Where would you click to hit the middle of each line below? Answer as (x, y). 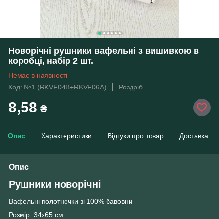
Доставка (194, 136)
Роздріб (131, 87)
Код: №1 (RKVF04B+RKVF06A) (57, 87)
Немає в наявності (38, 75)
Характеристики (66, 136)
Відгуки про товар (136, 136)
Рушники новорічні (55, 184)
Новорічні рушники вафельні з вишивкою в (104, 51)
